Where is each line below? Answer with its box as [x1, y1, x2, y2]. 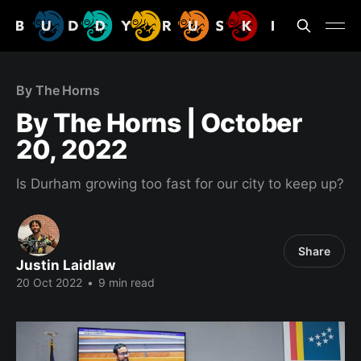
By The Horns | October [16, 107, 302, 139]
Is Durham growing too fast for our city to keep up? [16, 176, 344, 192]
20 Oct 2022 [16, 276, 82, 289]
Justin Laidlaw [16, 257, 115, 273]
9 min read [95, 276, 155, 289]
